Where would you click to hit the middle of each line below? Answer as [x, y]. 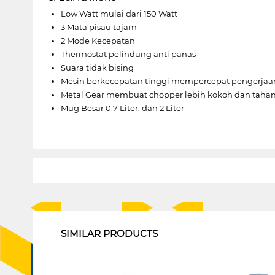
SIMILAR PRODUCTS [109, 233]
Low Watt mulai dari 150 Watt [119, 13]
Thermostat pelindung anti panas [128, 54]
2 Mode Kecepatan [98, 40]
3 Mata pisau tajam [99, 27]
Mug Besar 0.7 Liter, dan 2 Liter [122, 108]
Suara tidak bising [97, 67]
